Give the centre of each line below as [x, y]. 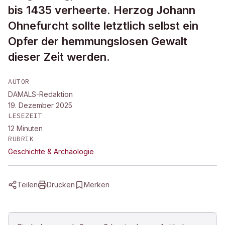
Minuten [30, 128]
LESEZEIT [25, 116]
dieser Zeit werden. [59, 57]
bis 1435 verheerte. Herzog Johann [102, 10]
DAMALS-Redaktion [40, 94]
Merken [97, 185]
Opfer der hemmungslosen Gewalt [98, 41]
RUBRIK [21, 139]
